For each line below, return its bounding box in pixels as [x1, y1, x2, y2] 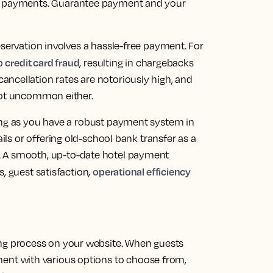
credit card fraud [5, 56, 80, 69]
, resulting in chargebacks [79, 57, 194, 69]
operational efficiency [93, 165, 191, 178]
